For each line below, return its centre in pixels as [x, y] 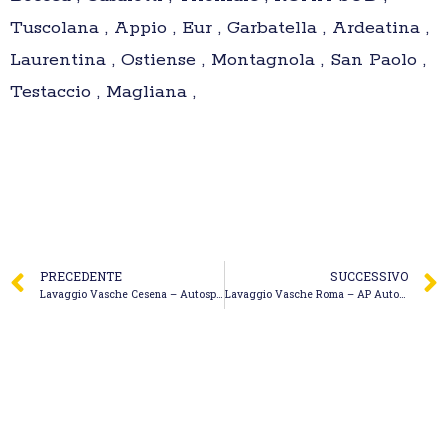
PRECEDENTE [81, 276]
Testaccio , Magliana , [103, 92]
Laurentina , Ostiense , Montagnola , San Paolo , [218, 60]
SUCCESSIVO [369, 276]
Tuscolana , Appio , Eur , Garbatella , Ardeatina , [219, 28]
